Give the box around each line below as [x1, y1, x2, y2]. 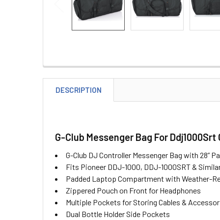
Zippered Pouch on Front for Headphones [66, 186, 201, 195]
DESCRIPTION [55, 85, 102, 94]
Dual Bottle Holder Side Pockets [66, 209, 170, 219]
